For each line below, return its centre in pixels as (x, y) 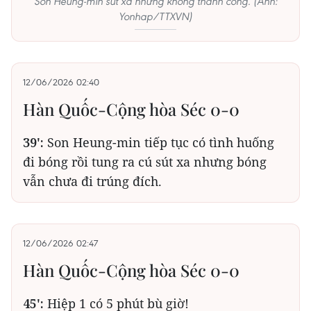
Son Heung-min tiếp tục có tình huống (159, 142)
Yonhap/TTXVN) (155, 16)
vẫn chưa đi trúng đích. (92, 181)
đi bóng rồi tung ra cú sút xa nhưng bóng (145, 162)
